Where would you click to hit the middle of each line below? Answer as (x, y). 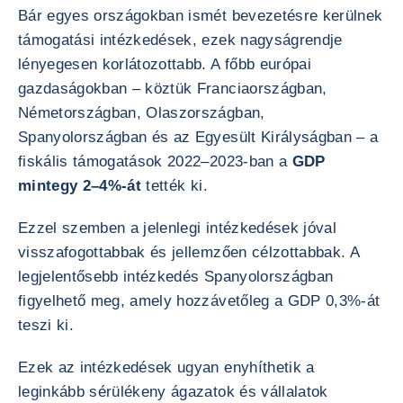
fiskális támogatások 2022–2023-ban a (155, 161)
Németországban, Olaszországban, (142, 113)
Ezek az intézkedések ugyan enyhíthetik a (166, 367)
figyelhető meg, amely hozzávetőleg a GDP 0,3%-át (199, 301)
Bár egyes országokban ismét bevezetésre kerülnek (201, 16)
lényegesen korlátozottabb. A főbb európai (165, 64)
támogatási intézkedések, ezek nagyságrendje (180, 40)
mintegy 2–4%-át (80, 186)
